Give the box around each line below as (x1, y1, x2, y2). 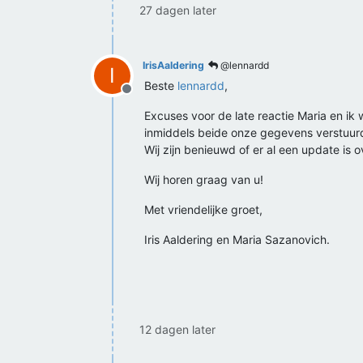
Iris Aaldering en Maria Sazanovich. (144, 233, 330, 246)
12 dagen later (139, 322, 216, 336)
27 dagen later (139, 3, 216, 17)
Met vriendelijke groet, (144, 203, 263, 216)
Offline (126, 89, 166, 105)
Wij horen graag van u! (144, 173, 263, 186)
